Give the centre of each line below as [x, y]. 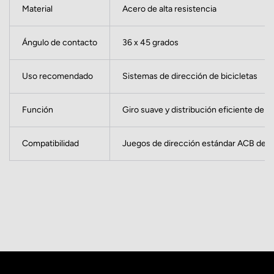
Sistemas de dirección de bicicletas [190, 76]
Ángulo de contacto [60, 43]
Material [37, 9]
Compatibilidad [50, 144]
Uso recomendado [57, 76]
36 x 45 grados [150, 43]
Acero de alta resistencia [169, 9]
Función [38, 110]
